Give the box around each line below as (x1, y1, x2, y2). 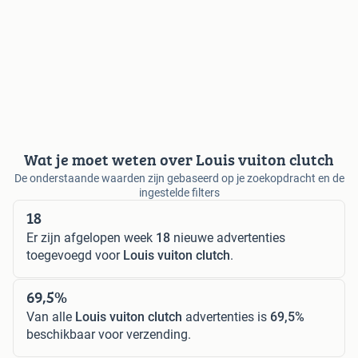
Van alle (26, 308, 75, 324)
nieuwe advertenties (170, 229, 285, 245)
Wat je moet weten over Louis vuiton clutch (24, 147, 334, 171)
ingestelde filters (138, 185, 220, 199)
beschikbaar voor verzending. (26, 326, 191, 342)
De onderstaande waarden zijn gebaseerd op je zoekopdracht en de (14, 171, 344, 185)
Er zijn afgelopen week (26, 229, 156, 245)
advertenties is (182, 308, 270, 324)
